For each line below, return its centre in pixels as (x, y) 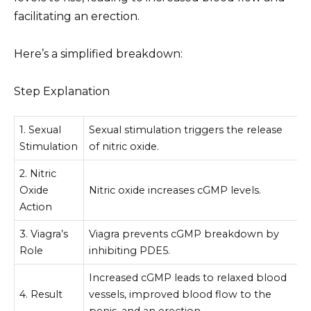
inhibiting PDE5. (130, 250)
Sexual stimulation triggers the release (186, 129)
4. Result (41, 294)
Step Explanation (62, 92)
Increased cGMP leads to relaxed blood (188, 277)
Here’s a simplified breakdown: (98, 53)
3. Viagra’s (44, 234)
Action (36, 207)
